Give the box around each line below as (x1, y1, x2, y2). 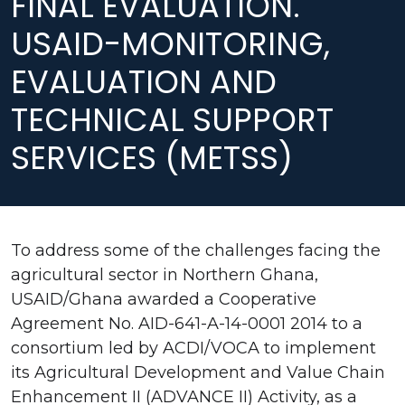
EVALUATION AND (11, 59, 277, 104)
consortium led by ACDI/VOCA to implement (11, 337, 376, 358)
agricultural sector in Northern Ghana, (11, 264, 318, 285)
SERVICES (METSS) (11, 135, 293, 180)
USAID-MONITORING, (11, 21, 330, 66)
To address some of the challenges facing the (11, 240, 381, 260)
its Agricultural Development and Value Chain (11, 362, 385, 382)
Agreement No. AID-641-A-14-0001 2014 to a (11, 313, 363, 334)
